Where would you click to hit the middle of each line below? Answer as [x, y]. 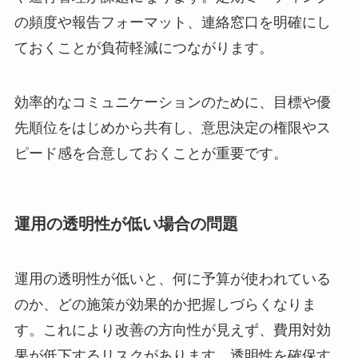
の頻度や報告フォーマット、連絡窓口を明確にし [172, 22]
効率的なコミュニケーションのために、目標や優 [172, 102]
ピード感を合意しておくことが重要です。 [151, 153]
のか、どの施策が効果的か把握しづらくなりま [165, 305]
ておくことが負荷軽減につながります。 [143, 48]
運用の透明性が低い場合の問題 [126, 223]
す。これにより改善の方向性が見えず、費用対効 [172, 330]
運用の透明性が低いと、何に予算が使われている [172, 279]
